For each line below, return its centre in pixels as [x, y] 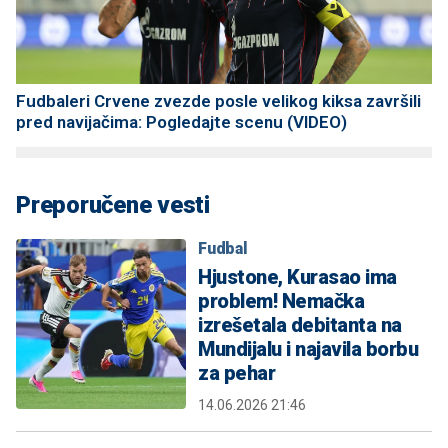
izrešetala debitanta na [300, 325]
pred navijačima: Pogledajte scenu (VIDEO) [181, 122]
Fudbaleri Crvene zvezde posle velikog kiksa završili [218, 101]
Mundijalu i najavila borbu [308, 349]
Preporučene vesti [113, 205]
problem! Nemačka [281, 301]
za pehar [236, 373]
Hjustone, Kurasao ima [297, 277]
